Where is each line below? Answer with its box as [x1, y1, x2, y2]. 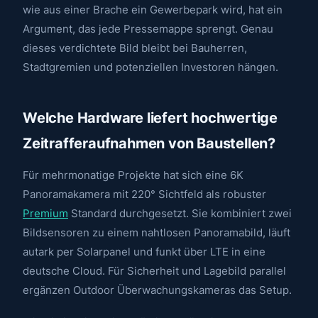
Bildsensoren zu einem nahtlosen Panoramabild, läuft [23, 226, 290, 240]
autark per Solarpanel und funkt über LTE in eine [23, 245, 265, 259]
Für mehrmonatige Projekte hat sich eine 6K [23, 168, 243, 182]
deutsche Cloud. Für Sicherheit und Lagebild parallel [23, 264, 286, 278]
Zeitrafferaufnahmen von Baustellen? [23, 134, 275, 152]
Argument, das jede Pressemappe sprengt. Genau [23, 21, 273, 35]
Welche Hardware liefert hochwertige [23, 109, 278, 126]
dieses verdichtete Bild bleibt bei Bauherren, [23, 40, 247, 55]
